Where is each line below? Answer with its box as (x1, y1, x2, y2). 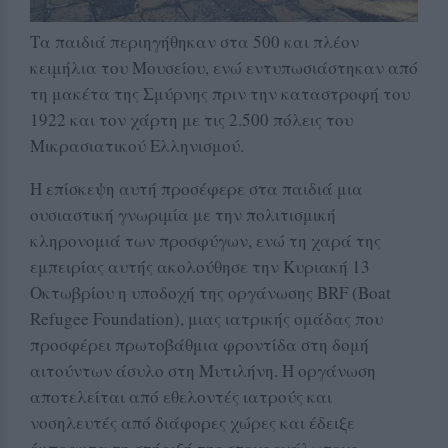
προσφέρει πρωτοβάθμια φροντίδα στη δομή (30, 333, 369, 357)
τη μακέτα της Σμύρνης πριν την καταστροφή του (30, 82, 410, 106)
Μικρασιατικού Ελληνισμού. (30, 134, 244, 158)
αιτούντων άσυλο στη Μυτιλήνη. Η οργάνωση (30, 359, 376, 383)
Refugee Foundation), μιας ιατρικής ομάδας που (30, 307, 383, 331)
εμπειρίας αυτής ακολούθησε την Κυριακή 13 (30, 255, 370, 279)
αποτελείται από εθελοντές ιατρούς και (30, 385, 332, 409)
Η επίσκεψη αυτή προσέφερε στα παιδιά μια (30, 177, 363, 201)
